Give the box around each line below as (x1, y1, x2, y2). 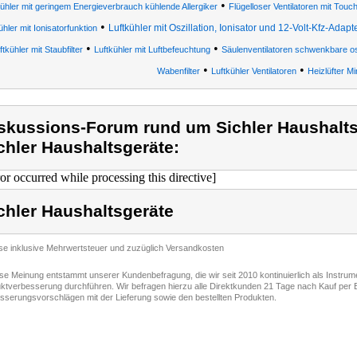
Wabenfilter (156, 66, 200, 76)
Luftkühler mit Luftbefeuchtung (93, 45, 210, 54)
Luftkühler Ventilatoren (210, 66, 296, 76)
